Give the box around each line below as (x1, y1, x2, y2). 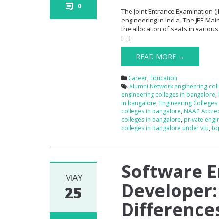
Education (150, 73, 178, 82)
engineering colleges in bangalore (121, 90, 216, 99)
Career (128, 73, 148, 82)
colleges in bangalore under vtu (121, 123, 209, 132)
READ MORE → (136, 51, 185, 61)
